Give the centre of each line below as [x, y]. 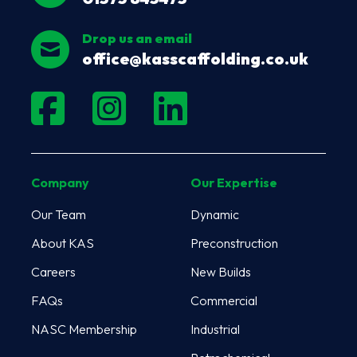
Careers [53, 271]
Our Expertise [234, 182]
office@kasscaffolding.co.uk [195, 58]
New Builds [221, 271]
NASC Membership [84, 329]
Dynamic [215, 214]
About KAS [63, 243]
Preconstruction [234, 243]
